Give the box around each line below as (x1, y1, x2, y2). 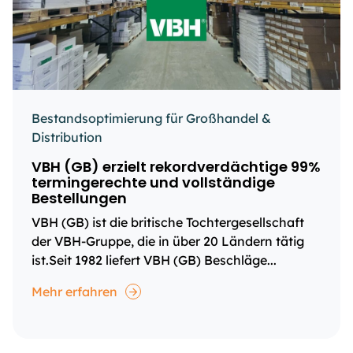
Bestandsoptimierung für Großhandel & (32, 110, 271, 126)
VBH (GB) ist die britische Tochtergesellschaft (32, 214, 304, 230)
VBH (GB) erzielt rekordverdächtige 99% (32, 157, 321, 176)
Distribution (32, 129, 102, 145)
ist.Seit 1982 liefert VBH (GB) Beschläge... (32, 252, 277, 268)
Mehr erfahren (32, 284, 117, 299)
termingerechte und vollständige (32, 173, 275, 192)
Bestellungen (32, 188, 127, 208)
